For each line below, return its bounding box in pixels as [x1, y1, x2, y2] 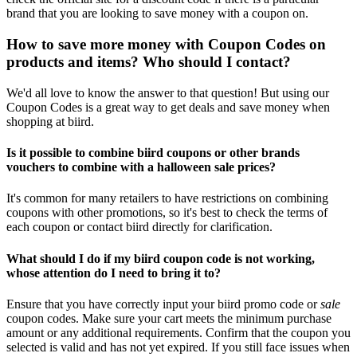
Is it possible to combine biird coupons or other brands [6, 146, 300, 160]
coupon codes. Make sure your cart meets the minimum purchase [6, 311, 331, 325]
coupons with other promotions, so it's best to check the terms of [6, 206, 328, 220]
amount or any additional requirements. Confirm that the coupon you [6, 325, 351, 339]
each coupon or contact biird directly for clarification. [6, 220, 273, 234]
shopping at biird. [6, 114, 94, 128]
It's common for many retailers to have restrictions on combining [6, 191, 328, 206]
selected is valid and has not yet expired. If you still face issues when [6, 339, 350, 354]
